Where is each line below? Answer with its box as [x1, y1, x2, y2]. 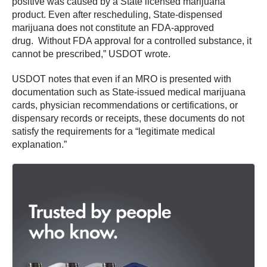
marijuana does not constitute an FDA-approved [12, 22, 214, 33]
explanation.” [12, 139, 67, 150]
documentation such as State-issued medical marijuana [12, 86, 246, 97]
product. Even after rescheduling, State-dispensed [12, 9, 222, 20]
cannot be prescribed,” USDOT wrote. [12, 48, 170, 59]
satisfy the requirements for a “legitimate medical [12, 126, 215, 136]
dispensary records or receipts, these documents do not [12, 113, 244, 123]
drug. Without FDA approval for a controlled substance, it [12, 35, 252, 46]
